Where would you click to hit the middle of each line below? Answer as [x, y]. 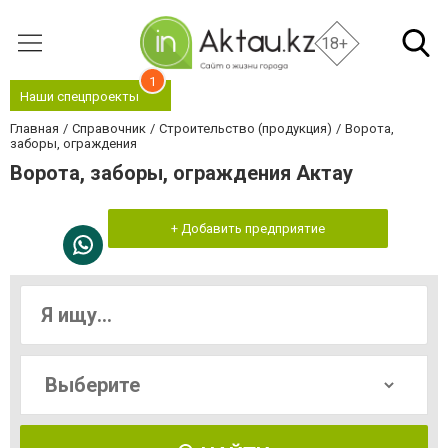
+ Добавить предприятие [247, 228]
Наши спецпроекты [79, 96]
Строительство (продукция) [245, 128]
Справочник [109, 128]
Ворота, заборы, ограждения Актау [181, 173]
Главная [34, 128]
